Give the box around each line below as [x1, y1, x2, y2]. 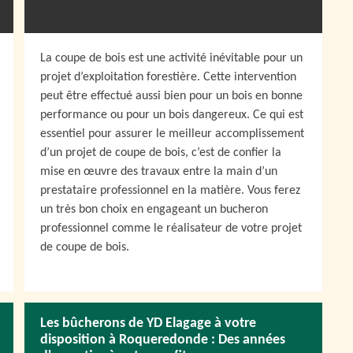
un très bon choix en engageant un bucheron [40, 203, 268, 216]
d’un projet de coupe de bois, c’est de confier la [40, 147, 281, 159]
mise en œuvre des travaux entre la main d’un [40, 165, 277, 178]
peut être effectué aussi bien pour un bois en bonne [40, 90, 303, 102]
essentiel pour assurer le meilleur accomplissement [40, 128, 304, 140]
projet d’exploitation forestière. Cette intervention [40, 71, 296, 84]
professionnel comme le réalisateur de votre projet [40, 222, 302, 235]
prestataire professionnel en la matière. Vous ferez [40, 184, 300, 197]
